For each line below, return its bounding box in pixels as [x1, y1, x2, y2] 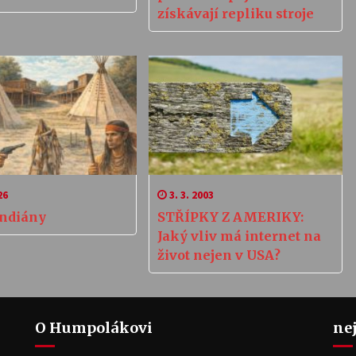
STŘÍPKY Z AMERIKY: [157, 209, 304, 226]
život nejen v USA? [157, 247, 281, 264]
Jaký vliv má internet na [157, 228, 321, 245]
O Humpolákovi [35, 319, 153, 338]
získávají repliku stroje [157, 6, 314, 22]
